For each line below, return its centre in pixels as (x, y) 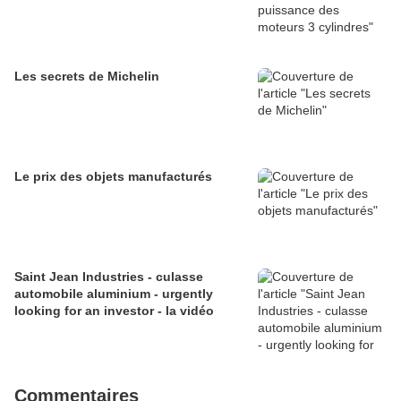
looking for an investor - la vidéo (114, 311)
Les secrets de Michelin (87, 77)
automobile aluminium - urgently (114, 294)
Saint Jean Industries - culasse (109, 277)
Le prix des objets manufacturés (113, 177)
